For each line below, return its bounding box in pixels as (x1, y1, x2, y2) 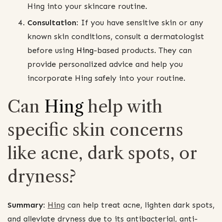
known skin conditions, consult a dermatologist (27, 31, 204, 41)
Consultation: (27, 17, 78, 27)
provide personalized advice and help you (27, 59, 183, 69)
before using (27, 45, 76, 55)
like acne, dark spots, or (7, 142, 197, 164)
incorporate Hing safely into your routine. (27, 73, 185, 83)
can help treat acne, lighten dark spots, (65, 200, 215, 210)
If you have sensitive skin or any (78, 17, 203, 27)
